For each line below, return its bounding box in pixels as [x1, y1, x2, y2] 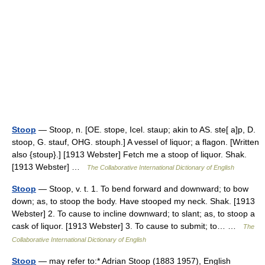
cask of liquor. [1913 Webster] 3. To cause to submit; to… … [12, 221, 243, 231]
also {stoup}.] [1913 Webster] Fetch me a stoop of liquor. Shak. [12, 150, 247, 159]
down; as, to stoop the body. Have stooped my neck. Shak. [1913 [12, 196, 255, 206]
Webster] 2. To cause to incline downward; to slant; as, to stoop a [12, 209, 255, 218]
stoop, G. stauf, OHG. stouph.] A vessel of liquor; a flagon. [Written [12, 137, 259, 147]
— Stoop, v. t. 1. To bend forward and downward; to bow [36, 184, 248, 193]
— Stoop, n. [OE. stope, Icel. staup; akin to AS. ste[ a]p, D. [36, 125, 256, 134]
